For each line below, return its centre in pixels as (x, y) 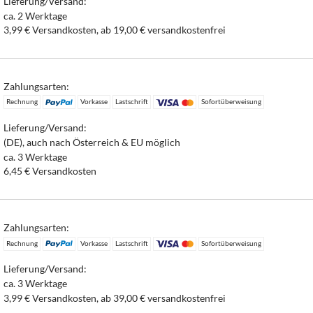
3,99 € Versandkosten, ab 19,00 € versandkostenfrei (115, 30)
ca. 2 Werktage (36, 15)
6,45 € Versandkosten (50, 171)
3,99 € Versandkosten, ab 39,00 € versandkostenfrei (115, 298)
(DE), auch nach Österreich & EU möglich (92, 142)
